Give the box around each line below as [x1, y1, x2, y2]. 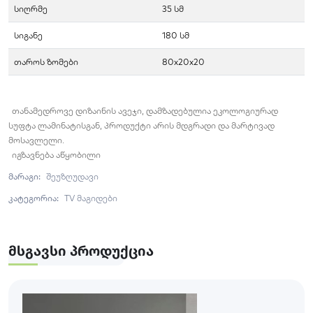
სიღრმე [14, 3, 48, 14]
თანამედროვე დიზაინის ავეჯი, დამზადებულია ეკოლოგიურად [12, 105, 278, 116]
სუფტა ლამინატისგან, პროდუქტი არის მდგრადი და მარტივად [8, 119, 275, 131]
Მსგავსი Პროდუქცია [8, 241, 154, 260]
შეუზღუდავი [46, 170, 99, 182]
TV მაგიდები [64, 192, 117, 203]
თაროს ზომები [14, 56, 78, 67]
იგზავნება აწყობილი [12, 149, 101, 160]
